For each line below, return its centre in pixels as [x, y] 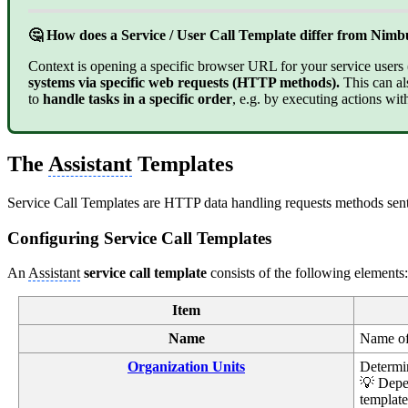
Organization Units [186, 367]
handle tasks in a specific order [138, 99]
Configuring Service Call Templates [139, 238]
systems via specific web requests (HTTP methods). [186, 83]
